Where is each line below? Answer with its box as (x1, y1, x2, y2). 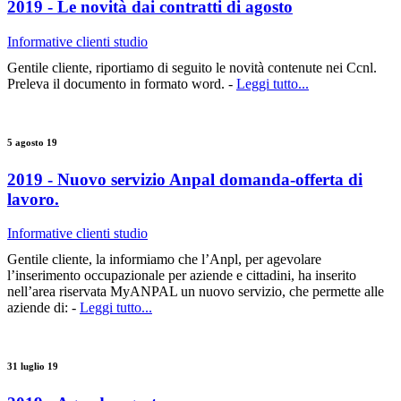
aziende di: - (7, 300, 80, 316)
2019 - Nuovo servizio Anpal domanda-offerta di (7, 169, 363, 189)
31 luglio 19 (7, 361, 58, 372)
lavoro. (7, 189, 59, 209)
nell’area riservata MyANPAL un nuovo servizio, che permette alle (7, 284, 384, 300)
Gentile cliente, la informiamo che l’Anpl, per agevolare (7, 252, 321, 268)
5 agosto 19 (7, 136, 57, 148)
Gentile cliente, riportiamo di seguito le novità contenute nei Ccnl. (7, 59, 377, 75)
